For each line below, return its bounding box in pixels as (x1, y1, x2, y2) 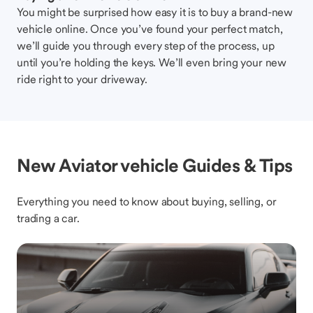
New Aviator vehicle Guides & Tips (17, 154, 293, 177)
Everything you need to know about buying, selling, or (17, 194, 277, 208)
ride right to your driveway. (17, 72, 147, 86)
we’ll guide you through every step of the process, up (17, 38, 275, 52)
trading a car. (17, 211, 80, 225)
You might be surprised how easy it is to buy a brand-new (17, 5, 293, 19)
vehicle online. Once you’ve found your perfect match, (17, 22, 283, 36)
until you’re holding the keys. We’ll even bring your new (17, 55, 287, 69)
